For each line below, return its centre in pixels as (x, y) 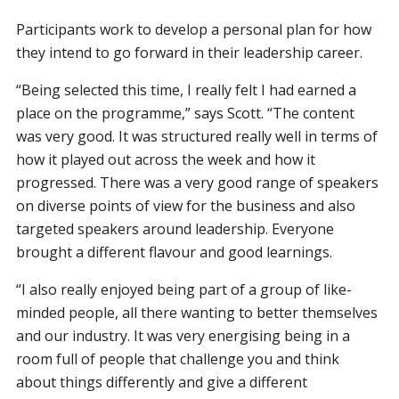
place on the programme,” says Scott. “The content (186, 113)
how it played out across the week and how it (166, 159)
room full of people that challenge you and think (178, 358)
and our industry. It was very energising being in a (183, 335)
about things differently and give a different (162, 382)
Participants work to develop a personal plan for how (194, 29)
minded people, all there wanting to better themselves (197, 312)
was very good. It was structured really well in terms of (197, 136)
